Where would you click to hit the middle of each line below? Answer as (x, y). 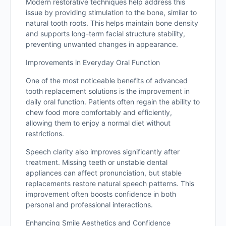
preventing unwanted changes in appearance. (102, 44)
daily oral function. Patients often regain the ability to (113, 102)
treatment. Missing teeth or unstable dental (97, 162)
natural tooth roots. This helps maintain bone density (112, 23)
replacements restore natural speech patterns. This (110, 183)
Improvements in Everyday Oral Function (93, 62)
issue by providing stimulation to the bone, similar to (111, 12)
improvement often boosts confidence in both (101, 194)
